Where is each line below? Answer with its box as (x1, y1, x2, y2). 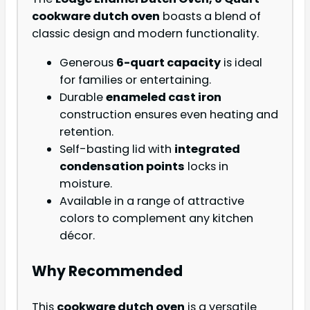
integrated (174, 140, 240, 157)
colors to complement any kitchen (60, 210, 253, 226)
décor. (60, 227, 95, 244)
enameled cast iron (106, 89, 221, 105)
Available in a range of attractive (60, 192, 244, 209)
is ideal (221, 54, 262, 71)
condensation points (60, 158, 185, 174)
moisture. (60, 175, 112, 192)
